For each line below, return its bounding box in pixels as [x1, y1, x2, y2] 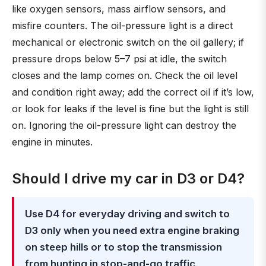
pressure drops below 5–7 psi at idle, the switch [12, 53, 227, 65]
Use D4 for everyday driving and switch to [25, 208, 230, 220]
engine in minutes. [12, 136, 93, 148]
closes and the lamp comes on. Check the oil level [12, 69, 237, 81]
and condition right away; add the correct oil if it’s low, [12, 86, 254, 98]
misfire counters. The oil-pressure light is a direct [12, 20, 233, 31]
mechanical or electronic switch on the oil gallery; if [12, 36, 244, 48]
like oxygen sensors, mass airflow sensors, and [12, 3, 226, 15]
